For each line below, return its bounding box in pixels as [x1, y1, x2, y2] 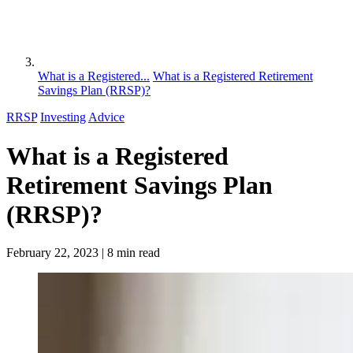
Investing [40, 110, 86, 124]
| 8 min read [102, 246, 160, 260]
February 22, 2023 [6, 246, 102, 260]
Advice [88, 110, 124, 124]
